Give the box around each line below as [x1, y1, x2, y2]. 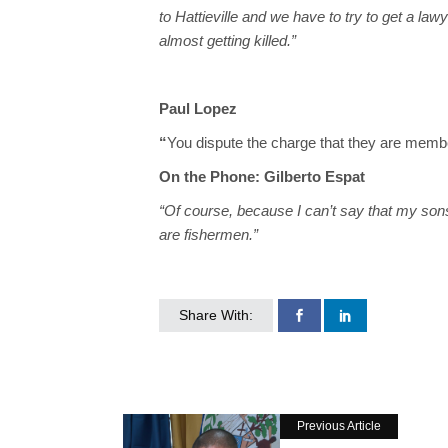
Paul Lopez [159, 100, 237, 118]
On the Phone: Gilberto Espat [159, 168, 365, 186]
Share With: [179, 307, 253, 324]
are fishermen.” [159, 226, 258, 244]
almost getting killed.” [159, 32, 296, 50]
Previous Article [297, 419, 381, 434]
